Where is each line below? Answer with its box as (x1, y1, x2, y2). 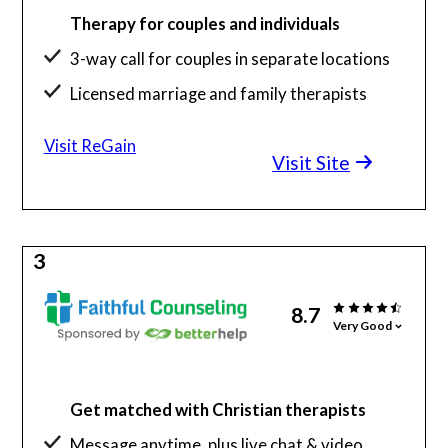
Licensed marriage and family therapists (70, 83, 368, 105)
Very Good (333, 317, 393, 333)
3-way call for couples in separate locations (70, 48, 391, 70)
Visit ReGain (43, 135, 136, 157)
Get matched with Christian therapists (70, 398, 367, 420)
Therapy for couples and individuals (70, 13, 341, 35)
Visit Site (272, 150, 351, 174)
